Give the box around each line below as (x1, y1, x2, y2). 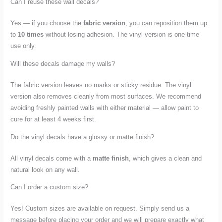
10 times (18, 31, 44, 39)
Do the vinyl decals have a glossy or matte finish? (10, 133, 155, 141)
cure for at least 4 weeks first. (10, 115, 97, 123)
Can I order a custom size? (10, 183, 89, 191)
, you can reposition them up (125, 19, 208, 27)
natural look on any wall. (10, 166, 80, 173)
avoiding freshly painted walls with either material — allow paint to (10, 104, 199, 111)
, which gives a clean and (129, 154, 202, 162)
